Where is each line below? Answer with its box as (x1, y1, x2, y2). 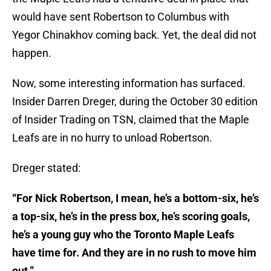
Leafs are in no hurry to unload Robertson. (12, 131, 212, 145)
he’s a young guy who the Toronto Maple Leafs (12, 228, 234, 241)
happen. (12, 47, 51, 60)
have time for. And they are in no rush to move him (12, 246, 256, 260)
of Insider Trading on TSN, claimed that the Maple (12, 113, 249, 126)
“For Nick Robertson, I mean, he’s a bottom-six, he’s (12, 192, 259, 205)
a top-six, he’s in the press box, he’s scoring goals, (12, 210, 250, 223)
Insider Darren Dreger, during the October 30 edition (12, 95, 258, 108)
